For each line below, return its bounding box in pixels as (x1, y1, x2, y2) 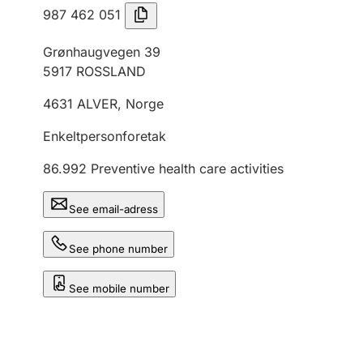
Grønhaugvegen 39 (43, 44, 160, 60)
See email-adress (69, 203, 158, 216)
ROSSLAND (76, 63, 146, 79)
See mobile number (69, 282, 169, 295)
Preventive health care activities (91, 160, 284, 177)
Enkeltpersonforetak (43, 128, 166, 144)
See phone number (69, 242, 168, 255)
